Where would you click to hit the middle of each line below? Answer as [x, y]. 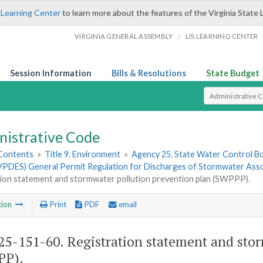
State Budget [233, 73]
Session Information [51, 73]
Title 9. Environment [83, 154]
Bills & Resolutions [149, 73]
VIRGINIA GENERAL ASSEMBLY [124, 36]
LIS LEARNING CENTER [222, 36]
